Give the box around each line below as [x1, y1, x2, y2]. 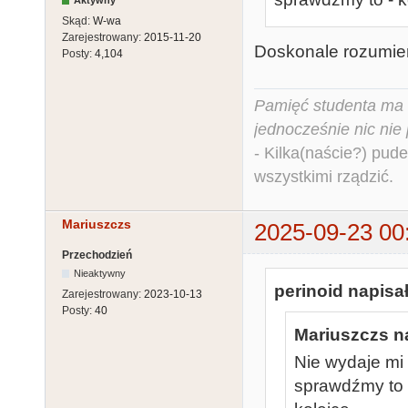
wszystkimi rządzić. [254, 168, 393, 187]
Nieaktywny [74, 267, 127, 279]
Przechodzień [62, 248, 132, 261]
